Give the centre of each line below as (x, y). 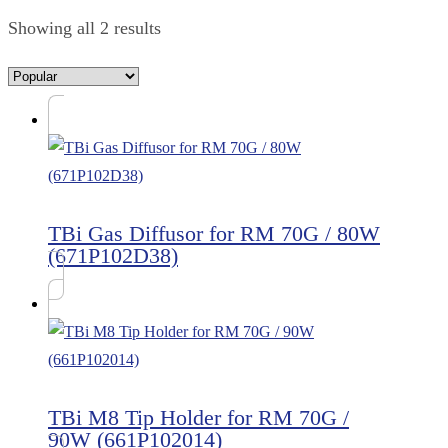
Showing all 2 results (84, 28)
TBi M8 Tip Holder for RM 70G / (198, 418)
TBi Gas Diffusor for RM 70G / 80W (214, 234)
